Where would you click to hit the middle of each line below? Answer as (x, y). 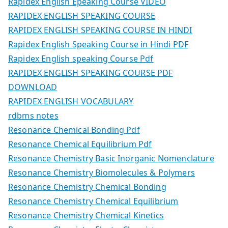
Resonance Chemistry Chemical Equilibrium (93, 201)
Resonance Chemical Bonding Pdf (74, 130)
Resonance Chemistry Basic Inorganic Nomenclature (111, 159)
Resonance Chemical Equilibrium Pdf (80, 144)
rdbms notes (33, 116)
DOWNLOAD (33, 87)
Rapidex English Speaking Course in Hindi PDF (98, 45)
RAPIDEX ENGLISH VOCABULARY (71, 102)
